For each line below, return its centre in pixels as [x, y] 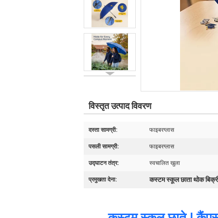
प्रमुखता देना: [103, 180]
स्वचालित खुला [165, 163]
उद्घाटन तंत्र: [104, 163]
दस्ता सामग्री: [103, 130]
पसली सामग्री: [104, 146]
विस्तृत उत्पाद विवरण [120, 106]
